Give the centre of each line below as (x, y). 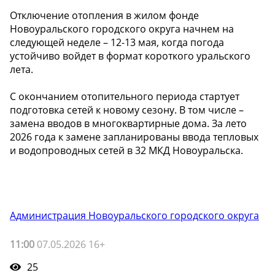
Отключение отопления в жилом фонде (104, 15)
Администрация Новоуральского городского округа (134, 215)
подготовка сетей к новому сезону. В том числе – (127, 110)
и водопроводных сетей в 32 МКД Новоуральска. (126, 150)
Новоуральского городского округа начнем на (122, 29)
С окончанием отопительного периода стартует (125, 96)
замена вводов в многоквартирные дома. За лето (128, 123)
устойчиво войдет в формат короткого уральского (130, 56)
